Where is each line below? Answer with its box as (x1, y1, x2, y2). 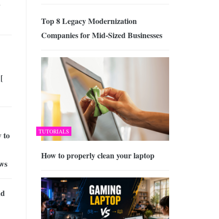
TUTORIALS (38, 127, 69, 135)
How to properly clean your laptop (41, 149, 154, 161)
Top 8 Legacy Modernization (41, 15, 137, 27)
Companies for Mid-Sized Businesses (41, 29, 162, 41)
